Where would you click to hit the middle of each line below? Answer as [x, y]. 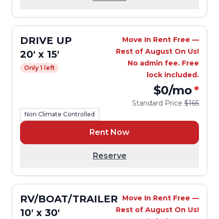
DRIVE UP [46, 41]
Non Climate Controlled [60, 114]
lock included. [173, 75]
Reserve [109, 156]
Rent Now [109, 132]
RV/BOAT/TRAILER [69, 199]
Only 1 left [39, 68]
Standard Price [158, 103]
